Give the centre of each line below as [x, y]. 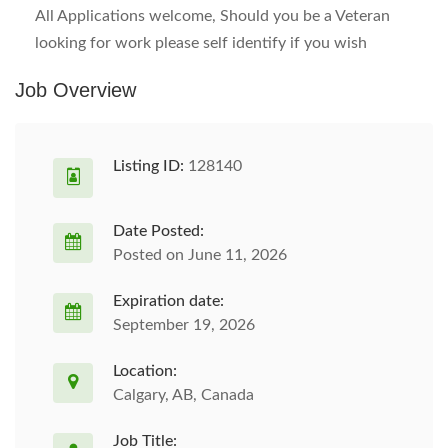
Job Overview [75, 90]
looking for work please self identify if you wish [201, 43]
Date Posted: [158, 231]
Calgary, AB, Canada [183, 395]
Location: [145, 371]
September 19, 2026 [184, 325]
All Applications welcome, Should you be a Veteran [212, 16]
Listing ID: [148, 166]
